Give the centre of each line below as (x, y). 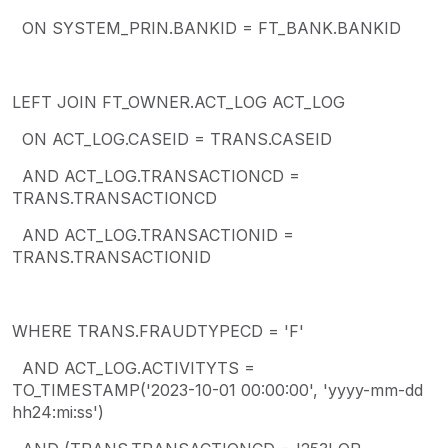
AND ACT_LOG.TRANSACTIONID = (153, 234)
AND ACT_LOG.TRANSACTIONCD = (156, 175)
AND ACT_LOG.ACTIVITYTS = (133, 367)
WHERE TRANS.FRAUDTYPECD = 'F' (158, 330)
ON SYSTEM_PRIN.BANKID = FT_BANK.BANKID (206, 27)
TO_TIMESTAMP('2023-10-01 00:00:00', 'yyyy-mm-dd (217, 389)
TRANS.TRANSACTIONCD (114, 197)
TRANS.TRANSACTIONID (111, 256)
